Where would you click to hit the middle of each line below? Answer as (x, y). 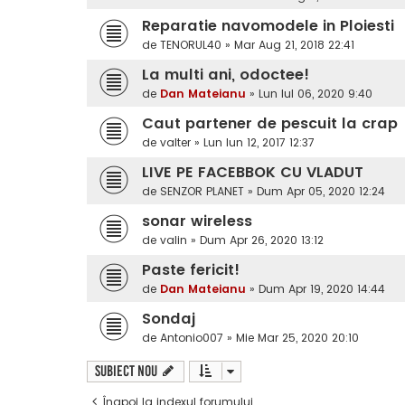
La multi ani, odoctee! (226, 75)
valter (175, 143)
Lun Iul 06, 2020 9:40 (316, 94)
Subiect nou (126, 372)
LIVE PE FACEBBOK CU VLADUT (253, 173)
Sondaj (169, 319)
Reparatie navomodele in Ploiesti (268, 26)
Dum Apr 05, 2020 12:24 (321, 192)
